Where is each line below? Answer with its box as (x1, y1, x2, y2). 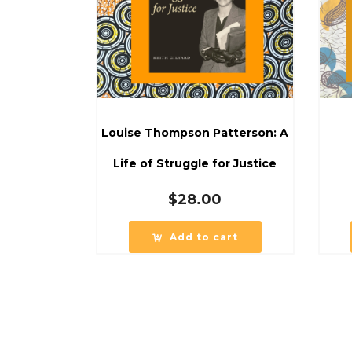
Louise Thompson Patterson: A (101, 125, 289, 140)
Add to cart (169, 230, 238, 243)
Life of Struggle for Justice (113, 156, 277, 170)
